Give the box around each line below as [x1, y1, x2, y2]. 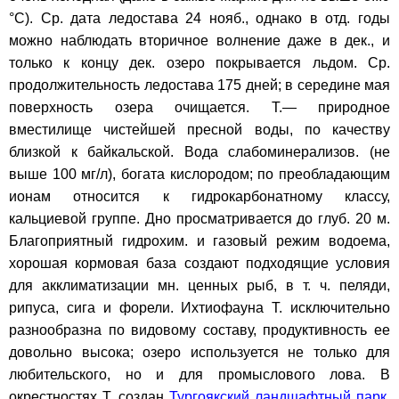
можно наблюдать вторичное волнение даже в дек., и [9, 32, 390, 48]
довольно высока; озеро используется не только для [9, 344, 390, 360]
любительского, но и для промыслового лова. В [9, 366, 390, 382]
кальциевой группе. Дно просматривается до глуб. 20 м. [9, 210, 390, 226]
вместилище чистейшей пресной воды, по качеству [9, 121, 390, 137]
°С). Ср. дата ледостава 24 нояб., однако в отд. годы [9, 10, 390, 26]
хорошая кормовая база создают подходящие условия [9, 255, 390, 271]
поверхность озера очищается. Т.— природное [9, 99, 390, 115]
